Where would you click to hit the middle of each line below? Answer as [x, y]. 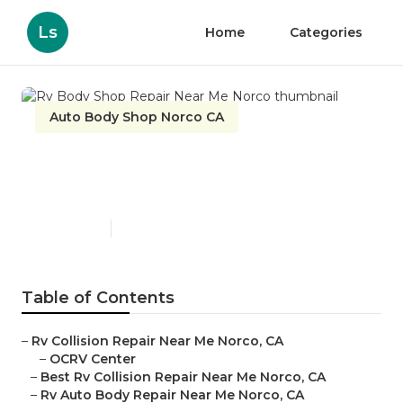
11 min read [149, 228]
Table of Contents [98, 298]
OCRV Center [93, 359]
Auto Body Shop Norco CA [137, 117]
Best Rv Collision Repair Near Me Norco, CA [183, 377]
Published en [68, 228]
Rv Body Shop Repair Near [184, 162]
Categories [326, 32]
